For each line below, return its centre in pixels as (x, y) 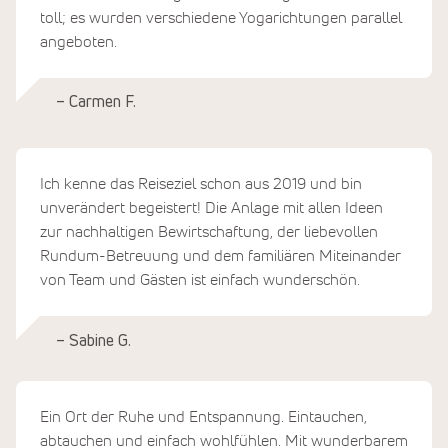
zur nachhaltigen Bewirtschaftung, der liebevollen (209, 232)
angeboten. (78, 41)
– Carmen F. (96, 102)
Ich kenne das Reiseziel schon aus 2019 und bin (201, 184)
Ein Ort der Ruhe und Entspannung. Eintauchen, (203, 416)
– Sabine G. (93, 340)
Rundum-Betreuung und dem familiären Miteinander (220, 256)
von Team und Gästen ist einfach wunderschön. (200, 280)
